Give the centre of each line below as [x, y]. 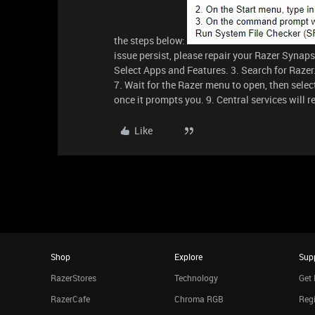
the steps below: [150, 40]
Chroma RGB [199, 299]
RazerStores [73, 278]
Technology [197, 278]
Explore [189, 257]
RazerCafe [70, 299]
